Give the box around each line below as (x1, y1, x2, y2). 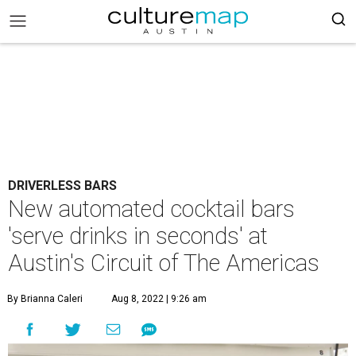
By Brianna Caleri (7, 293, 83, 304)
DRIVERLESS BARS (8, 178, 117, 193)
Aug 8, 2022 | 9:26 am (111, 293, 207, 304)
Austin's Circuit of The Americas (8, 250, 319, 277)
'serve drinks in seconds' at (8, 222, 268, 250)
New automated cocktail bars (8, 195, 295, 222)
